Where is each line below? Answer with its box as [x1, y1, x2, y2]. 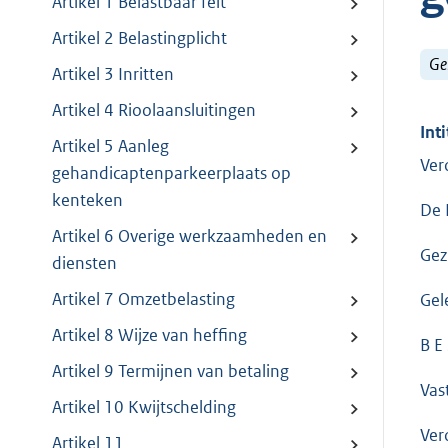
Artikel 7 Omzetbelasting [52, 288, 235, 311]
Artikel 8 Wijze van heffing [52, 324, 247, 347]
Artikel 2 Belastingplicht [52, 27, 227, 50]
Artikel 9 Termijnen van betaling [52, 360, 289, 383]
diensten [52, 252, 117, 275]
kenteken [52, 189, 123, 212]
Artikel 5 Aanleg [52, 135, 169, 158]
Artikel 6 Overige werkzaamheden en [52, 225, 327, 248]
